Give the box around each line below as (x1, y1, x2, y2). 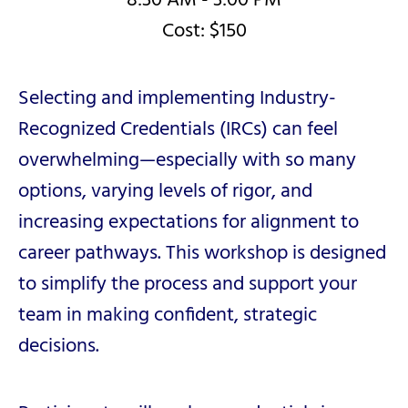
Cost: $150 (161, 15, 247, 47)
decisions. (18, 331, 99, 362)
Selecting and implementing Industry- (18, 83, 336, 115)
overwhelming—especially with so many (18, 145, 356, 177)
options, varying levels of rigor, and (18, 176, 312, 208)
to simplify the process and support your (18, 269, 357, 301)
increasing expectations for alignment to (18, 207, 359, 239)
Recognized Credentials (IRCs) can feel (18, 114, 338, 146)
